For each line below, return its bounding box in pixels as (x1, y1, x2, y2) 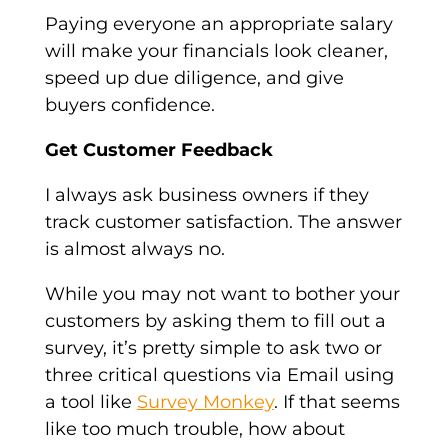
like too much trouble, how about (44, 418, 345, 441)
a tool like (44, 391, 137, 414)
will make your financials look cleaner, (44, 40, 388, 63)
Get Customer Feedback (44, 139, 273, 162)
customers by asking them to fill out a (44, 310, 386, 333)
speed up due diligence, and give (44, 67, 344, 90)
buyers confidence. (44, 94, 215, 117)
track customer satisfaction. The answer (44, 211, 402, 234)
